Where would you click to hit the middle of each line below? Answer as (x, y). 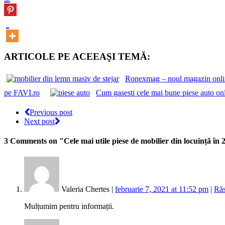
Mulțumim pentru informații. (69, 206)
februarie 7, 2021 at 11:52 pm (162, 189)
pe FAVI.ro (22, 93)
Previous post (51, 113)
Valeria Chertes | (87, 189)
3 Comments (25, 141)
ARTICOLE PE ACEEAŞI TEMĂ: (77, 57)
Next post (39, 122)
